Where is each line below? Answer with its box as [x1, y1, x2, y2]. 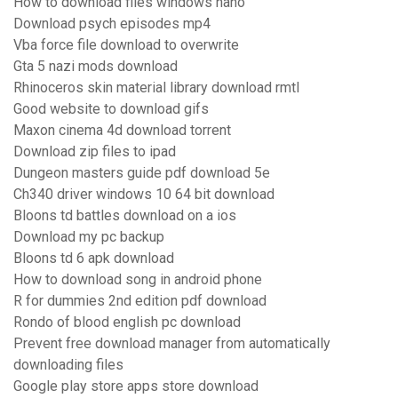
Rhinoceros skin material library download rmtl [13, 79, 299, 97]
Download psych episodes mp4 [13, 15, 211, 33]
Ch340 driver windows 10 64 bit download [13, 186, 275, 203]
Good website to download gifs [13, 100, 209, 118]
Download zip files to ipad [13, 143, 176, 161]
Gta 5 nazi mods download [13, 58, 178, 76]
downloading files [13, 356, 123, 374]
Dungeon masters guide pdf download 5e [13, 164, 270, 182]
